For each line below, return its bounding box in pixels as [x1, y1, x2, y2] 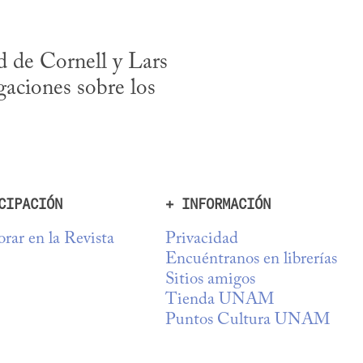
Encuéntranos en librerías [165, 251, 337, 269]
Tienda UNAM [165, 292, 274, 310]
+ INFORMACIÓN [165, 194, 271, 215]
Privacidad [165, 231, 238, 249]
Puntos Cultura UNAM [165, 312, 330, 330]
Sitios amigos [165, 271, 255, 289]
